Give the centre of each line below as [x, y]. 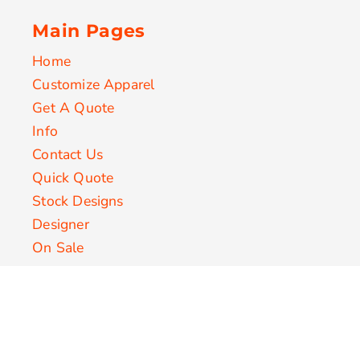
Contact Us [68, 155]
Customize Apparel [94, 85]
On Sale [58, 248]
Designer [61, 225]
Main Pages [89, 31]
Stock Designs [78, 201]
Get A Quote [74, 108]
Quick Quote [73, 178]
